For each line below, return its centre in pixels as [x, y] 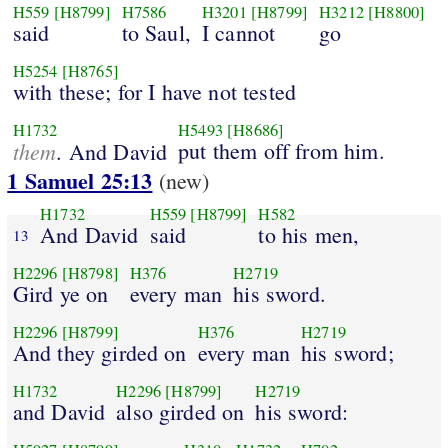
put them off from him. [281, 150]
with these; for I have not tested [154, 91]
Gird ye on [60, 293]
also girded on [180, 411]
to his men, [309, 234]
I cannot [238, 32]
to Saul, [156, 32]
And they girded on [99, 352]
